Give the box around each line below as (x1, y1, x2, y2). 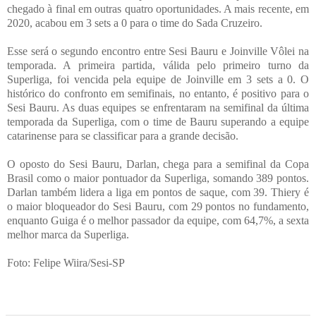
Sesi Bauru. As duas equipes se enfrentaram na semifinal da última (7, 102, 309, 114)
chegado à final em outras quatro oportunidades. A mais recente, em (7, 3, 309, 16)
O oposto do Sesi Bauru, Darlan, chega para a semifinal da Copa (7, 158, 309, 171)
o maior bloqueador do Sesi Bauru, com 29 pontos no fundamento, (7, 200, 309, 213)
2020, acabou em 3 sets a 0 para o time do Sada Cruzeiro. (7, 17, 262, 30)
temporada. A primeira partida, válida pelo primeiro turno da (7, 59, 309, 72)
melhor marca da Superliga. (7, 229, 129, 241)
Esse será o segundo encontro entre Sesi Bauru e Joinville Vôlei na (7, 45, 309, 58)
